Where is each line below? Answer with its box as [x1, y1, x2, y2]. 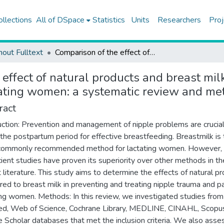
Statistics [92, 14, 125, 25]
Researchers [157, 14, 201, 25]
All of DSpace [35, 14, 84, 25]
